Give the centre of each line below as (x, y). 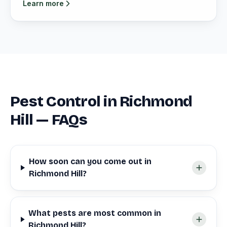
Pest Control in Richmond (101, 101)
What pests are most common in (95, 213)
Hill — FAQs (49, 120)
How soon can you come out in (90, 161)
